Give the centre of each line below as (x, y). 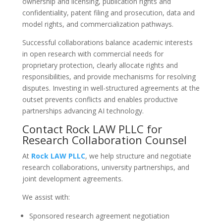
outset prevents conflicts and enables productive (100, 99)
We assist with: (46, 197)
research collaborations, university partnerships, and (106, 167)
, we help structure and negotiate (138, 156)
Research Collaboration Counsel (104, 140)
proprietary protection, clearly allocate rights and (100, 65)
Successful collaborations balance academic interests (107, 42)
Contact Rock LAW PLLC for (92, 129)
